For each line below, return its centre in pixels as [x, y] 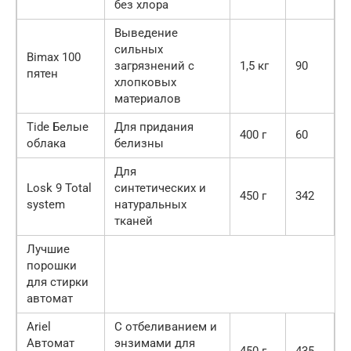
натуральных [150, 204]
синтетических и [160, 188]
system [46, 204]
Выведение [146, 33]
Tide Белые [58, 127]
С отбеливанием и [166, 326]
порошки [52, 265]
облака [46, 143]
